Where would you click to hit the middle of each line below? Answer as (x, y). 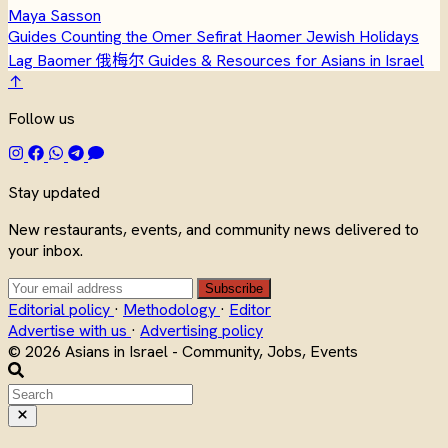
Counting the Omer (128, 36)
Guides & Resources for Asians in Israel (286, 60)
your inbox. (45, 250)
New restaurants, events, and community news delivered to (213, 229)
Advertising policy (201, 330)
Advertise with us (69, 330)
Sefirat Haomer (251, 36)
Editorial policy (61, 309)
